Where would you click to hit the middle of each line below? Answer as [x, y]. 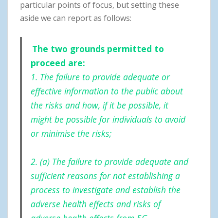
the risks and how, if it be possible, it [99, 105]
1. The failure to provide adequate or [100, 77]
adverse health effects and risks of [95, 204]
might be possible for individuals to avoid [108, 119]
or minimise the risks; [71, 133]
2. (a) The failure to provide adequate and [109, 161]
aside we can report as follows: [76, 18]
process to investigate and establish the [105, 190]
